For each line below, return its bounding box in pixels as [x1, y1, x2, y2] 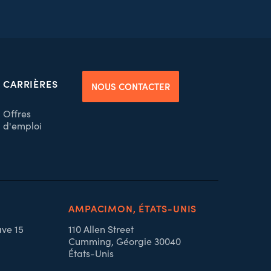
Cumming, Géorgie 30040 [68, 235, 181, 247]
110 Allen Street [68, 223, 134, 235]
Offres [3, 107, 31, 120]
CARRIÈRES [3, 77, 58, 90]
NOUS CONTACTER [91, 80, 171, 93]
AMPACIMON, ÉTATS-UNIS [68, 201, 197, 215]
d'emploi [3, 119, 42, 132]
